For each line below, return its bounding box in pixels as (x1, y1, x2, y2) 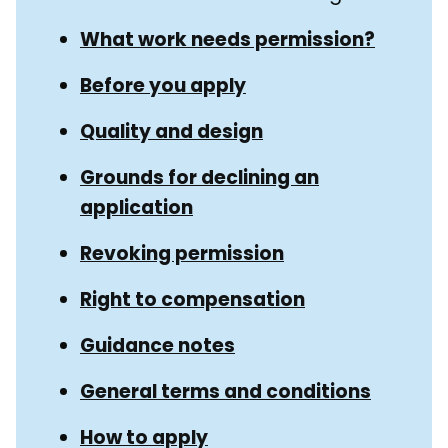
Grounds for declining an (80, 164, 319, 192)
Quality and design (80, 118, 263, 146)
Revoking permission (80, 240, 284, 268)
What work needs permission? (80, 26, 375, 54)
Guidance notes (80, 332, 235, 360)
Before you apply (80, 72, 246, 100)
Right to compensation (80, 286, 305, 314)
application (80, 194, 193, 222)
